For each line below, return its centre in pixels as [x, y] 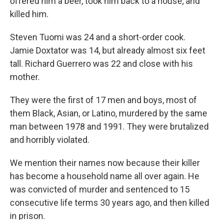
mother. [25, 77]
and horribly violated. [50, 140]
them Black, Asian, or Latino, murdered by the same [109, 113]
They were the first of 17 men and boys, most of [103, 100]
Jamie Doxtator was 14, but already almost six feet [108, 50]
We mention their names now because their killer [105, 163]
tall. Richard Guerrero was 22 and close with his [101, 64]
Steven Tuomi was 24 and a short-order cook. [98, 37]
